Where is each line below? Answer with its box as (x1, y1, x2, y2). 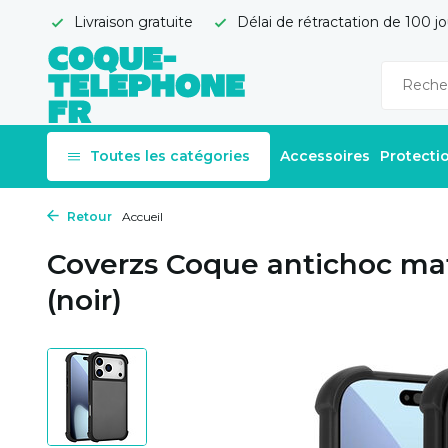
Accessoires (280, 147, 370, 165)
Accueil (122, 209, 163, 224)
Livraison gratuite (70, 13, 193, 31)
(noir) (47, 283, 122, 317)
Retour (64, 209, 112, 224)
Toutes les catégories (90, 147, 250, 165)
